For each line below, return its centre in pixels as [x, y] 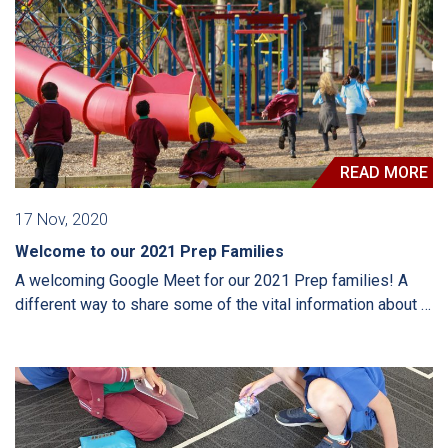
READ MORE [384, 173]
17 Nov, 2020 [61, 220]
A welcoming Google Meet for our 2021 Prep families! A [211, 281]
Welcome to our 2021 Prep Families [149, 252]
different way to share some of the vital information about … [223, 305]
